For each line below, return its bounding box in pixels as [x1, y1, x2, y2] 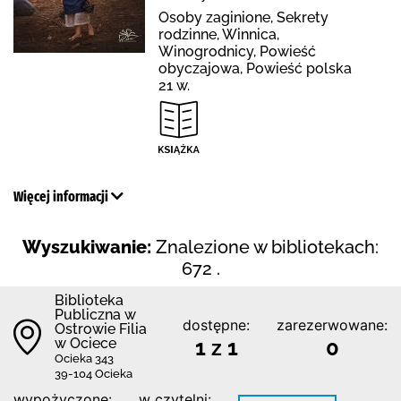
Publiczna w [55, 305, 136, 323]
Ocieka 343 [55, 351, 114, 365]
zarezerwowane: [277, 315, 388, 334]
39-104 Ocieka [55, 366, 132, 380]
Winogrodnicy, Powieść [158, 42, 316, 60]
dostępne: [183, 315, 250, 334]
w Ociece [55, 334, 116, 352]
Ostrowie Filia [55, 320, 147, 337]
